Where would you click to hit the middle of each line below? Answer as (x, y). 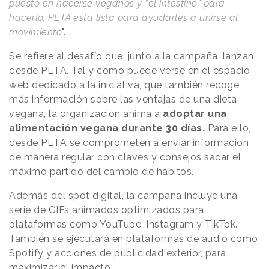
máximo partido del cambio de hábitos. (103, 172)
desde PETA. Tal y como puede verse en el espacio (129, 71)
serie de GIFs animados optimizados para (107, 210)
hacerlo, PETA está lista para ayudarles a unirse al (124, 18)
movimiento (35, 32)
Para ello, (229, 128)
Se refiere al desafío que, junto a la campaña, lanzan (131, 56)
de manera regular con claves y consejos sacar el (125, 157)
